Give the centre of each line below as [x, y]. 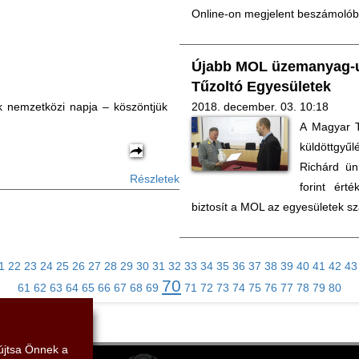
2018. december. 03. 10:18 [260, 107]
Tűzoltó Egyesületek [261, 87]
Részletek [155, 179]
